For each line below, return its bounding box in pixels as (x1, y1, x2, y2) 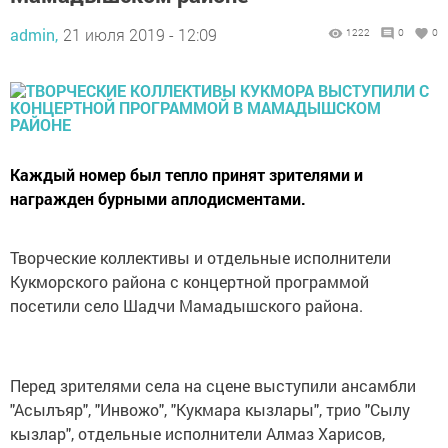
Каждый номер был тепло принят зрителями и (10, 164, 363, 185)
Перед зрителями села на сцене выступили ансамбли (10, 375, 416, 396)
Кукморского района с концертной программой (10, 271, 369, 292)
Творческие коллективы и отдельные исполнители (10, 247, 391, 268)
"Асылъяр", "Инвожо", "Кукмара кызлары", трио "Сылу (10, 399, 410, 420)
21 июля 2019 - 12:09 (63, 24, 217, 45)
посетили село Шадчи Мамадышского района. (10, 295, 367, 316)
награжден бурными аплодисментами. (10, 188, 306, 209)
